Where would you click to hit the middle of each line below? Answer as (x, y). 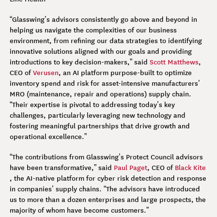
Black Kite (190, 167)
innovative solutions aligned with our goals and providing (101, 51)
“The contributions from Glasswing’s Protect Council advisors (106, 156)
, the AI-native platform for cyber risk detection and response (108, 178)
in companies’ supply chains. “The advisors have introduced (105, 188)
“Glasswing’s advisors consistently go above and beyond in (103, 19)
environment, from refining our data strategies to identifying (106, 40)
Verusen (46, 72)
